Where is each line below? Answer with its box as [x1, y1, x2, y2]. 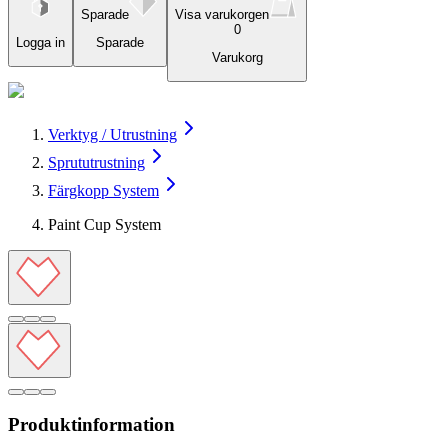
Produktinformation [8, 414, 175, 436]
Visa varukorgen [175, 7, 269, 22]
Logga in [16, 35, 65, 51]
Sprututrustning [48, 153, 145, 171]
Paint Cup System [48, 215, 161, 233]
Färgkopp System [48, 181, 159, 199]
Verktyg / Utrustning [48, 125, 177, 143]
